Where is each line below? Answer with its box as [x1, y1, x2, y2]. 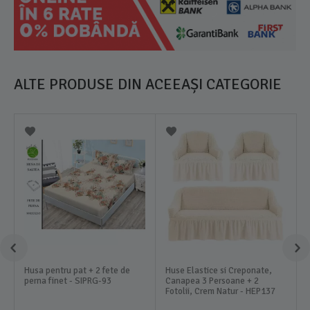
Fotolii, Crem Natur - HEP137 [165, 285, 276, 297]
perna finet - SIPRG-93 [24, 275, 112, 286]
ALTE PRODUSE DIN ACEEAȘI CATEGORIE [14, 74, 282, 93]
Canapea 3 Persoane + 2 [165, 275, 259, 286]
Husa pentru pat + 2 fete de [24, 264, 131, 276]
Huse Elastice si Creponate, [165, 264, 273, 276]
